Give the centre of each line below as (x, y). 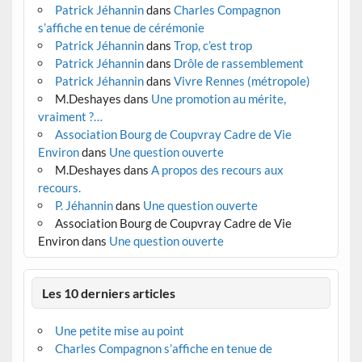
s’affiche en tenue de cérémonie (121, 28)
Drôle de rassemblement (238, 63)
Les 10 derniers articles (109, 293)
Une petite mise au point (119, 330)
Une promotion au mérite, (218, 99)
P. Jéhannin (84, 206)
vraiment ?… (70, 117)
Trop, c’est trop (213, 46)
